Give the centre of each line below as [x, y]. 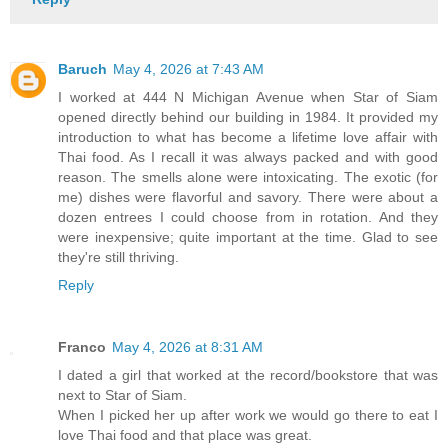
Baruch [82, 69]
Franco [82, 347]
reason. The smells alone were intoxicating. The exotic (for [248, 177]
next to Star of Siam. [122, 395]
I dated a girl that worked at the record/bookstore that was [248, 375]
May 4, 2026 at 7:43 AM [188, 69]
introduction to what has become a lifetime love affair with [248, 137]
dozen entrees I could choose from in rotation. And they [248, 217]
